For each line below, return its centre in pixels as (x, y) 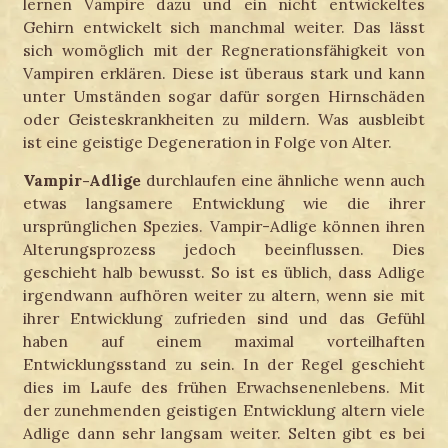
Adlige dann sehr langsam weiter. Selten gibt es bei (224, 433)
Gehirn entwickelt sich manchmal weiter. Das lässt (224, 26)
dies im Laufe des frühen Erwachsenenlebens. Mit (224, 387)
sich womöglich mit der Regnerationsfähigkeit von (224, 49)
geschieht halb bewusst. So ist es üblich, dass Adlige (224, 272)
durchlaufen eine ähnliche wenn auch (283, 180)
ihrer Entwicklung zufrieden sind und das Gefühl (224, 318)
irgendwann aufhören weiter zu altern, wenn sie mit (224, 295)
